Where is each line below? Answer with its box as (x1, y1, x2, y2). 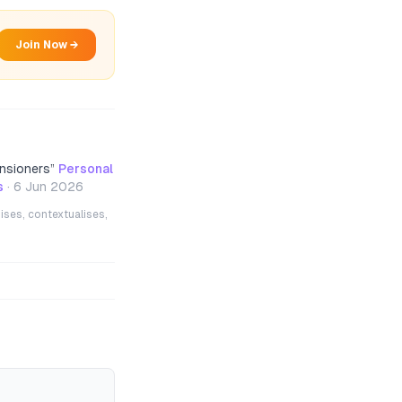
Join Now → (15, 39, 78, 51)
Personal (58, 162, 113, 176)
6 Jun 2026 (13, 179, 83, 194)
